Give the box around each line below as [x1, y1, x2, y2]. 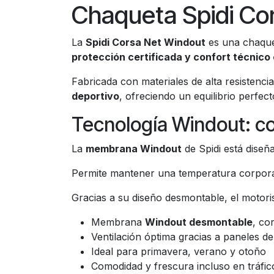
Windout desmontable [145, 216, 253, 228]
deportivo [72, 90, 119, 102]
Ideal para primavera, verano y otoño [91, 245, 266, 257]
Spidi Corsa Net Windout [86, 36, 206, 48]
